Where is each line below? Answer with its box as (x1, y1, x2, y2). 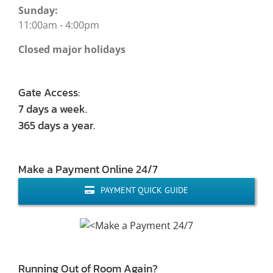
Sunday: (18, 3, 58, 17)
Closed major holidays (18, 42, 126, 56)
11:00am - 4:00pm (18, 18, 99, 32)
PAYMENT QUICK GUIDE (100, 184, 188, 196)
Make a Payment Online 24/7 (18, 160, 158, 177)
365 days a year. (18, 116, 95, 133)
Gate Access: (18, 83, 80, 101)
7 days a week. (18, 100, 87, 117)
